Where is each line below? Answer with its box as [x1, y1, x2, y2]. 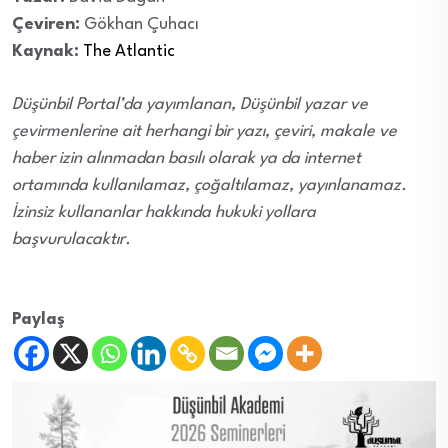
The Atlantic [83, 43, 175, 61]
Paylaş [12, 311, 65, 329]
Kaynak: [12, 43, 79, 61]
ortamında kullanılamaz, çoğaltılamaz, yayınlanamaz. [12, 177, 407, 195]
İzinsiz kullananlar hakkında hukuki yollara [12, 204, 316, 222]
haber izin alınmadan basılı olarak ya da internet [12, 150, 361, 168]
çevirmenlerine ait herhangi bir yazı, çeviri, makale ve [12, 123, 397, 141]
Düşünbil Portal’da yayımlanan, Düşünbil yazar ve [12, 96, 368, 114]
